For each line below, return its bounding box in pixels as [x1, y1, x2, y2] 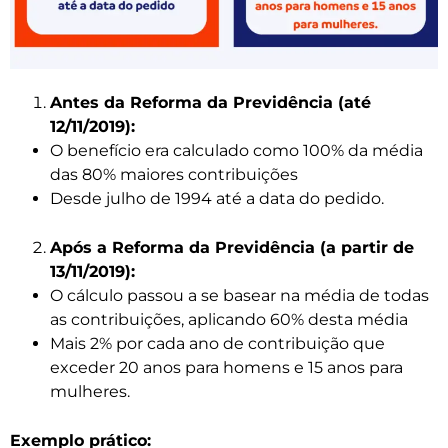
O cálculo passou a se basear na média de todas [50, 285, 429, 305]
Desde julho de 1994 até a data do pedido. [50, 188, 384, 208]
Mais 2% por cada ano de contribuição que [50, 333, 385, 353]
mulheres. [50, 381, 130, 401]
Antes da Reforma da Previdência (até [50, 92, 371, 112]
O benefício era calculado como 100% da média [50, 140, 423, 160]
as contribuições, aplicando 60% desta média [50, 309, 408, 329]
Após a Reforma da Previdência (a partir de [50, 237, 414, 257]
